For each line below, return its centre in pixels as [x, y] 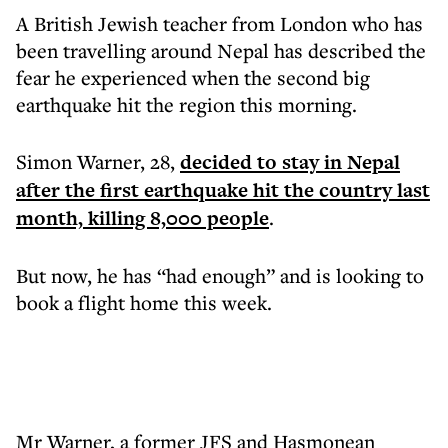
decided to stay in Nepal [290, 162]
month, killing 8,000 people [142, 218]
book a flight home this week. [144, 302]
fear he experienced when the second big [193, 77]
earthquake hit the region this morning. [186, 104]
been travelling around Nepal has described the [221, 50]
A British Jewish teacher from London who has [219, 23]
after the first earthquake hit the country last [223, 190]
